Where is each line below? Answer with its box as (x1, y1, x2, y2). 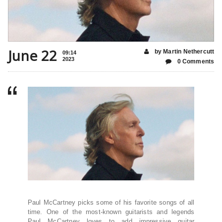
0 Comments (175, 57, 215, 65)
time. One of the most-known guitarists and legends (27, 208, 195, 216)
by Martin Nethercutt (153, 48, 215, 55)
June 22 (7, 46, 57, 65)
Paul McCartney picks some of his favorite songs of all (27, 199, 195, 207)
